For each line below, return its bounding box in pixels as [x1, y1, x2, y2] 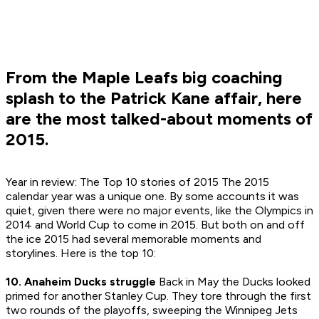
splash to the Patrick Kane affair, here [6, 88, 302, 109]
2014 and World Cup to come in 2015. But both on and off [6, 218, 305, 232]
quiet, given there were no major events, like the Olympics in [6, 204, 313, 218]
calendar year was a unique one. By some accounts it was [6, 189, 299, 204]
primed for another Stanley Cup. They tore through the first [6, 289, 311, 303]
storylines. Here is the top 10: [6, 246, 156, 261]
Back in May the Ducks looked [156, 275, 310, 289]
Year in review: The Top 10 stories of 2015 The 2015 [6, 175, 269, 189]
